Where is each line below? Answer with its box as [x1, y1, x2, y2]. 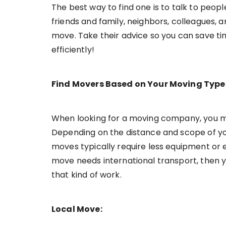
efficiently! [51, 44, 94, 56]
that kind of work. [51, 169, 122, 181]
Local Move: [51, 203, 102, 215]
